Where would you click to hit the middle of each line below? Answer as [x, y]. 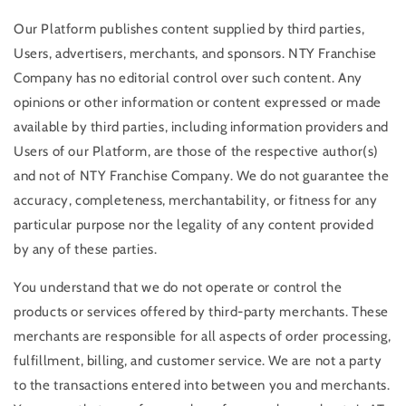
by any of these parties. [86, 249]
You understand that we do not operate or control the [178, 287]
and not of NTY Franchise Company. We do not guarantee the [202, 175]
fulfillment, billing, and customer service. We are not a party [198, 360]
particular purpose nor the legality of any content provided [194, 224]
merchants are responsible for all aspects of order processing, [203, 336]
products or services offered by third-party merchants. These [202, 311]
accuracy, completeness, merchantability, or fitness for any [196, 200]
